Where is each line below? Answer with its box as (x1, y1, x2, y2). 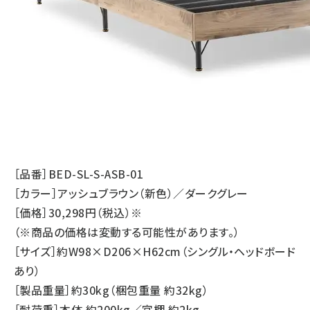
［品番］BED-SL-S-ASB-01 (14, 165, 144, 183)
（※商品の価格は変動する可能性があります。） (14, 224, 240, 241)
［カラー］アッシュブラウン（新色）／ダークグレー (14, 185, 248, 202)
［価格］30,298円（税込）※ (14, 204, 143, 221)
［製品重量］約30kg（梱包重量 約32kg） (14, 282, 209, 299)
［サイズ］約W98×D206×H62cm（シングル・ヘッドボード (14, 243, 296, 260)
